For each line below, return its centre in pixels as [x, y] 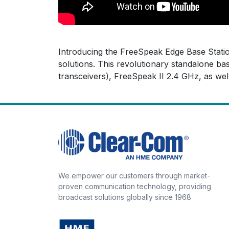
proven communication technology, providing [135, 187]
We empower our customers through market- [134, 176]
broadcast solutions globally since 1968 [125, 197]
